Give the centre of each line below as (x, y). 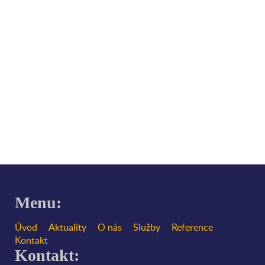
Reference (192, 227)
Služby (147, 227)
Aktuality (67, 227)
